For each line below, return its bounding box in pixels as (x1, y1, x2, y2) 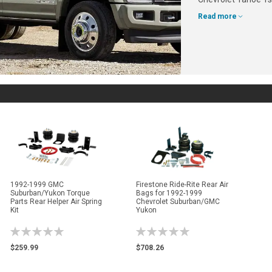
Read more (198, 12, 237, 21)
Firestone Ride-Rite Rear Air (135, 180, 228, 189)
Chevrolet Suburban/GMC (135, 197, 220, 206)
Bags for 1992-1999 (135, 188, 202, 197)
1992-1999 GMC (10, 180, 64, 189)
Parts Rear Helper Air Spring (10, 197, 103, 206)
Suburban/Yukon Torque (10, 188, 90, 197)
